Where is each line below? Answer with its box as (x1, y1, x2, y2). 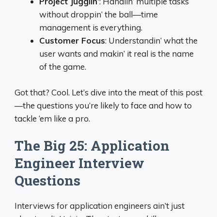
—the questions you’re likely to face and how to (15, 100, 192, 110)
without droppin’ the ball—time (39, 9, 158, 19)
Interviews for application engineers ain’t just (15, 201, 185, 211)
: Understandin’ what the (105, 35, 198, 46)
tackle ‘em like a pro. (15, 113, 90, 124)
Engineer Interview (15, 154, 144, 172)
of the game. (39, 62, 86, 72)
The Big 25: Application (15, 137, 170, 155)
